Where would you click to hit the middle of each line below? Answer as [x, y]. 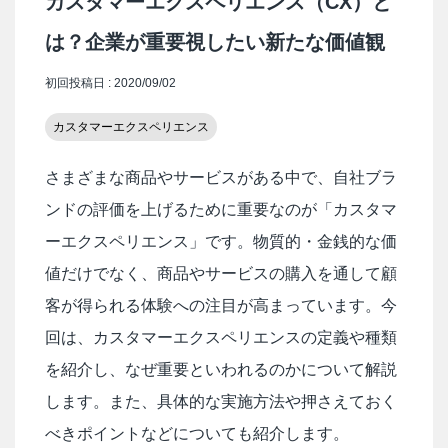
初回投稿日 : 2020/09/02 [110, 82]
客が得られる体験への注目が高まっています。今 [221, 305]
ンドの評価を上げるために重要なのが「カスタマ [221, 209]
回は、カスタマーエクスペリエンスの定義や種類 [221, 337]
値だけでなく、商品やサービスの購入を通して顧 [221, 273]
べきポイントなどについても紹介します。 [197, 433]
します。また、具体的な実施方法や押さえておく [221, 401]
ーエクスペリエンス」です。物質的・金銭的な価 [221, 241]
